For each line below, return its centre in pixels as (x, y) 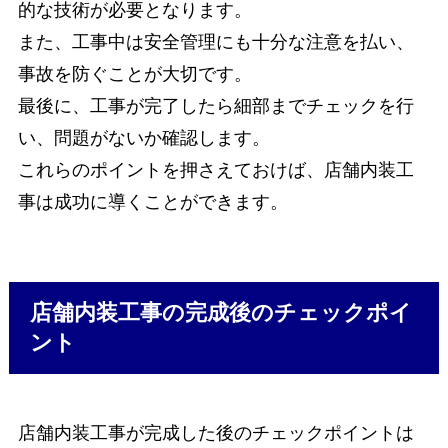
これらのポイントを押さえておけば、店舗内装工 (215, 169)
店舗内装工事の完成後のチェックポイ (221, 313)
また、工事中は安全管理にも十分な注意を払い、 (215, 41)
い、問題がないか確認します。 (143, 137)
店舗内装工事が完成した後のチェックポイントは (215, 433)
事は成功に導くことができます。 (152, 201)
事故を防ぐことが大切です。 (134, 73)
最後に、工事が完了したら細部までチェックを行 (215, 105)
